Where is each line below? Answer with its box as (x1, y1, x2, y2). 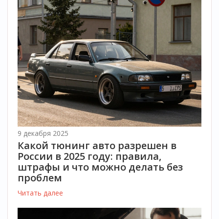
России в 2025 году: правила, (18, 150, 161, 163)
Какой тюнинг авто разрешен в (18, 139, 176, 152)
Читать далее (18, 188, 63, 197)
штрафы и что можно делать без (18, 160, 183, 174)
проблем (18, 171, 62, 184)
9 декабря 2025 (18, 129, 68, 138)
